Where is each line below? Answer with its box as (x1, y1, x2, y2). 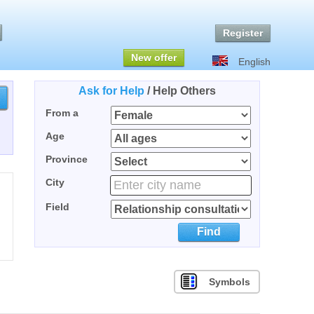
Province (46, 153, 88, 165)
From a (46, 107, 78, 118)
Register (223, 27, 263, 39)
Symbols (209, 276, 250, 287)
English (238, 56, 271, 67)
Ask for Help (78, 85, 144, 97)
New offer (131, 52, 177, 63)
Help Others (153, 85, 216, 97)
